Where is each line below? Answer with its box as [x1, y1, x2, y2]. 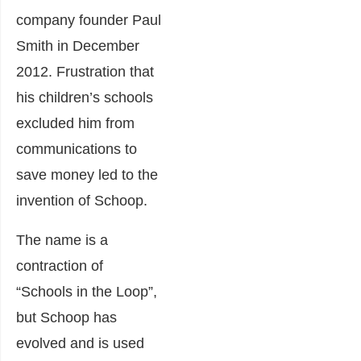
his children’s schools [16, 89, 153, 106]
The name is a [16, 231, 108, 248]
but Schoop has [16, 309, 117, 326]
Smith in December [16, 37, 139, 54]
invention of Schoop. [16, 192, 147, 209]
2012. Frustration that [16, 63, 154, 80]
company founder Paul [16, 11, 161, 28]
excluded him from [16, 114, 135, 131]
